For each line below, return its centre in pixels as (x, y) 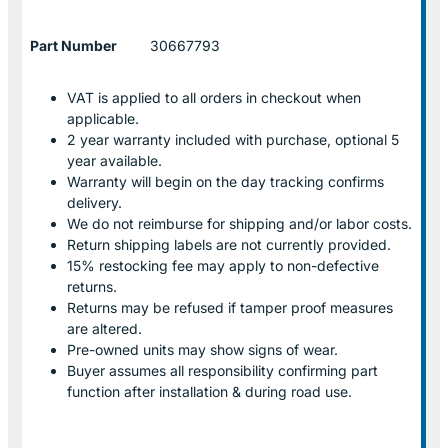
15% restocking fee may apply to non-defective (223, 265)
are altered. (104, 328)
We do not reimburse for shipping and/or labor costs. (239, 223)
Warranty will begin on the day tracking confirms (225, 181)
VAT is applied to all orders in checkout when (214, 97)
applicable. (103, 118)
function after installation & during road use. (209, 391)
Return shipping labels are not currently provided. (229, 244)
